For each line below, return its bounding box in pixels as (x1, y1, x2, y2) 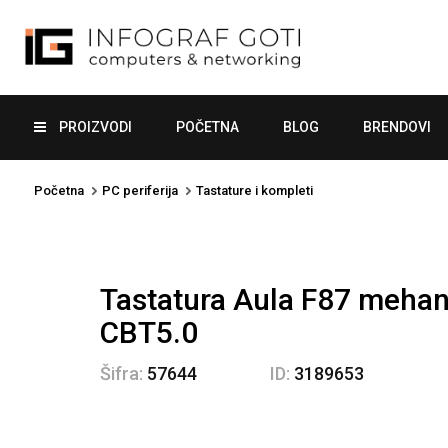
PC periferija (102, 182, 178, 198)
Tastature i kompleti (196, 182, 313, 198)
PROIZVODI (56, 118, 132, 135)
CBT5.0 (100, 314, 198, 350)
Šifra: (100, 362, 143, 384)
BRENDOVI (363, 118, 431, 135)
